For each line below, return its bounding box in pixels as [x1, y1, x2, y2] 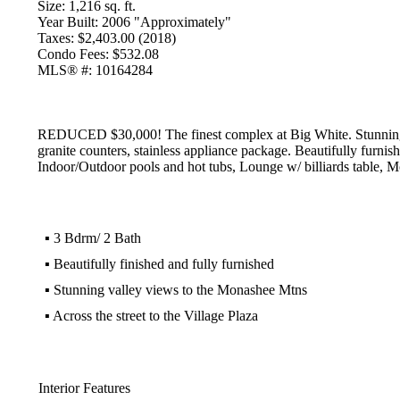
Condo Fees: [37, 46, 109, 62]
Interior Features [37, 380, 130, 396]
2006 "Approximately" [101, 14, 231, 29]
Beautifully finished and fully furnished [53, 256, 274, 271]
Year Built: [37, 14, 98, 29]
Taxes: [37, 30, 74, 46]
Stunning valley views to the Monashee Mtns [53, 282, 307, 297]
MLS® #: [37, 62, 92, 78]
